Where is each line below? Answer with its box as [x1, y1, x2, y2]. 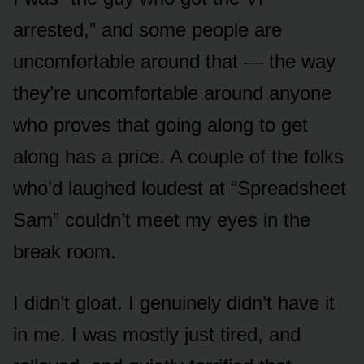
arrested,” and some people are [13, 18, 282, 41]
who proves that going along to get [13, 113, 308, 136]
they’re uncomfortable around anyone [13, 81, 331, 104]
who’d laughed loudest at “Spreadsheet [13, 176, 346, 199]
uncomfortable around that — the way [13, 50, 336, 72]
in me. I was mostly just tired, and [13, 323, 301, 345]
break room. [13, 240, 116, 262]
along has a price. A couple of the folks [13, 145, 344, 167]
